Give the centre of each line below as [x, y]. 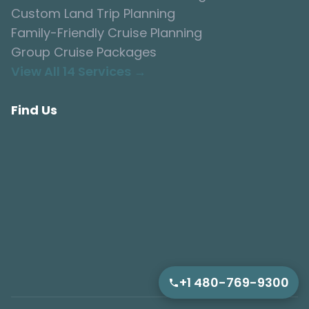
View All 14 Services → [79, 72]
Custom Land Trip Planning [93, 14]
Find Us [34, 110]
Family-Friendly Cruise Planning [107, 33]
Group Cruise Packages [84, 52]
